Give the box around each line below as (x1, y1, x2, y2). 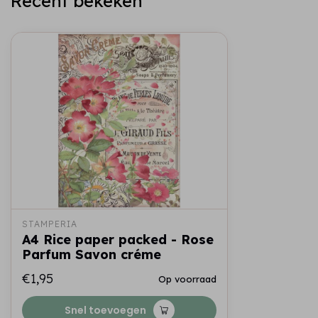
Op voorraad (158, 273, 216, 285)
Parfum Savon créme (22, 246, 161, 263)
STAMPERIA (22, 219, 77, 229)
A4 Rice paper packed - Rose (22, 231, 214, 248)
